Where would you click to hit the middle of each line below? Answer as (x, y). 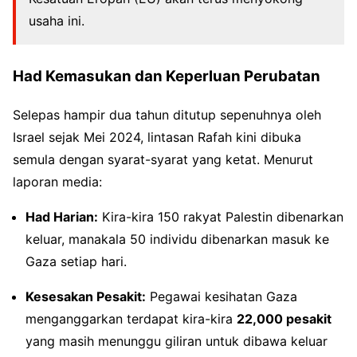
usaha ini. (57, 20)
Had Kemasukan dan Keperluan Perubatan (167, 76)
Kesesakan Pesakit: (86, 297)
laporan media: (57, 182)
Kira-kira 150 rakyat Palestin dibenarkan (221, 217)
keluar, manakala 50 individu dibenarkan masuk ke (177, 239)
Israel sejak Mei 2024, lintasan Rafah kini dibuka (157, 137)
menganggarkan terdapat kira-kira (131, 319)
